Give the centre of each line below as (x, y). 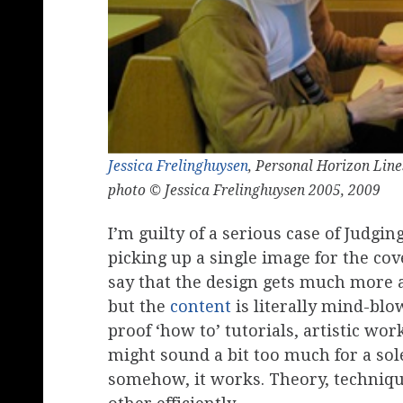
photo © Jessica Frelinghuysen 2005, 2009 (244, 190)
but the (139, 307)
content (201, 307)
